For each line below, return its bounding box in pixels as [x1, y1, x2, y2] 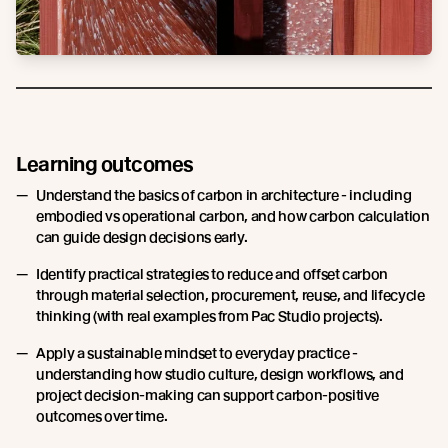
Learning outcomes [16, 153, 194, 177]
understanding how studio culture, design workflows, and [36, 366, 404, 383]
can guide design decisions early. [36, 229, 248, 246]
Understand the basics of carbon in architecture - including [36, 187, 412, 204]
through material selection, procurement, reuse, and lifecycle [36, 287, 425, 304]
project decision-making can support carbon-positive [36, 387, 380, 404]
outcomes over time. [36, 408, 168, 425]
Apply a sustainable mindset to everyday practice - [36, 345, 358, 362]
